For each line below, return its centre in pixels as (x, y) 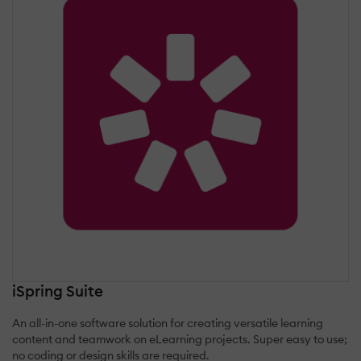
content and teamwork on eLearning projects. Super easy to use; (180, 339)
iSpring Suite (58, 290)
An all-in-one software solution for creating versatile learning (168, 323)
